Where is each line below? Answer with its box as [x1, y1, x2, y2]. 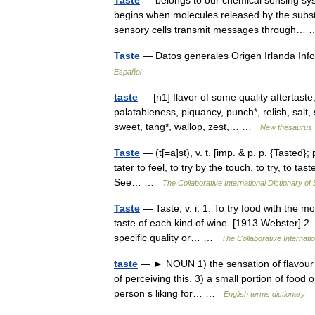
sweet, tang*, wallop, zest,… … [114, 121, 260, 132]
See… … [114, 176, 162, 188]
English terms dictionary [224, 290, 305, 298]
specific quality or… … [114, 232, 221, 243]
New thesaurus [260, 123, 312, 131]
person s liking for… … [114, 288, 224, 299]
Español [114, 67, 141, 76]
